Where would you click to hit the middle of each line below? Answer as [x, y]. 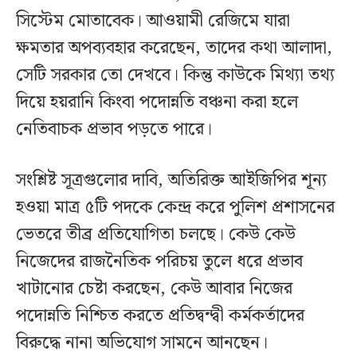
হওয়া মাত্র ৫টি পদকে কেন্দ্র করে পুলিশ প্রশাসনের [175, 208]
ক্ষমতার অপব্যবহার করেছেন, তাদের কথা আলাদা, [174, 49]
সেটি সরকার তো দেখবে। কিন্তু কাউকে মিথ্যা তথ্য [175, 76]
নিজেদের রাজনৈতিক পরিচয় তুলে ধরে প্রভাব [159, 262]
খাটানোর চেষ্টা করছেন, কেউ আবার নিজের [154, 289]
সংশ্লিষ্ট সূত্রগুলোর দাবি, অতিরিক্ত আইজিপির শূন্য [171, 181]
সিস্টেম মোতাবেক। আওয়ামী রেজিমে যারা [153, 22]
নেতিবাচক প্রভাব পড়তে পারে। [114, 130]
